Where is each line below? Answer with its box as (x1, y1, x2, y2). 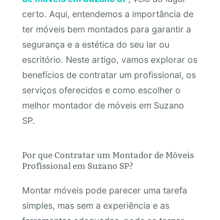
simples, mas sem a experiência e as (22, 200, 169, 211)
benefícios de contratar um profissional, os (22, 70, 196, 81)
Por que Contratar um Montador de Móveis (22, 150, 194, 161)
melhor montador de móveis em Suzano (22, 100, 184, 111)
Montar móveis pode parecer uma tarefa (22, 185, 187, 196)
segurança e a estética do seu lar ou (22, 39, 169, 50)
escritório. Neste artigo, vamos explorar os (22, 55, 197, 65)
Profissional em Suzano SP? (22, 161, 133, 171)
